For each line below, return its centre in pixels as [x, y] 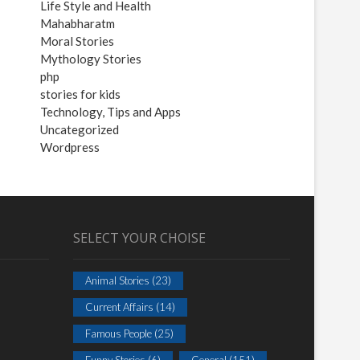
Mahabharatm [78, 23]
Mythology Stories [91, 59]
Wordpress [70, 147]
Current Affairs [119, 307]
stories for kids [80, 94]
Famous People [119, 333]
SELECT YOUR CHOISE [139, 238]
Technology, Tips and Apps [110, 112]
